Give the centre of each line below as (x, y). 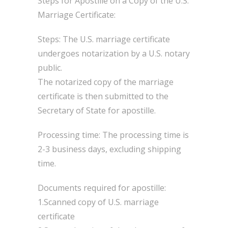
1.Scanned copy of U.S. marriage (98, 202)
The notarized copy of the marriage (106, 82)
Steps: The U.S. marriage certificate (104, 39)
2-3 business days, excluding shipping (109, 149)
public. (50, 68)
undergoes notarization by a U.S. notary (114, 53)
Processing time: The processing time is (113, 135)
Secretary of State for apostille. (97, 110)
